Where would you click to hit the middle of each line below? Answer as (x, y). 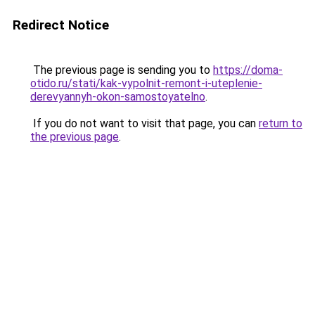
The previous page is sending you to (122, 70)
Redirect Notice (61, 25)
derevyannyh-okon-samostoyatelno (118, 97)
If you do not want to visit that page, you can (144, 123)
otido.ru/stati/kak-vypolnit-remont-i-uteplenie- (146, 83)
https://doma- (248, 70)
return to (281, 123)
